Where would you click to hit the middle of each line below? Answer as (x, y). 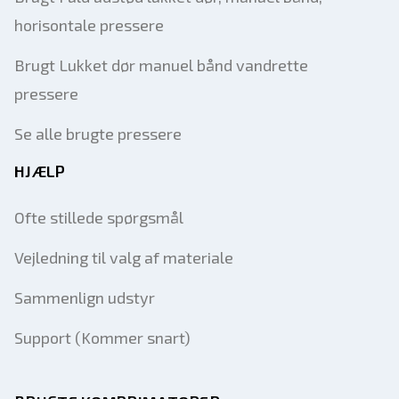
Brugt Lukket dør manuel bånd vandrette (161, 65)
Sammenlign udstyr (85, 297)
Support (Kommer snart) (102, 338)
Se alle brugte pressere (98, 134)
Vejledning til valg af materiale (124, 257)
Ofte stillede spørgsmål (99, 217)
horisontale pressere (89, 25)
